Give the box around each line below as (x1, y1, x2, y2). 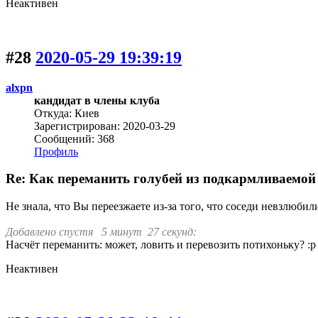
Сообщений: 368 (34, 132, 114, 145)
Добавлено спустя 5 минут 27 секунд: (6, 226, 197, 238)
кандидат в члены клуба (34, 94, 160, 106)
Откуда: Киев (34, 106, 99, 119)
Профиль (34, 145, 78, 158)
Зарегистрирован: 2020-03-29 (34, 119, 175, 132)
